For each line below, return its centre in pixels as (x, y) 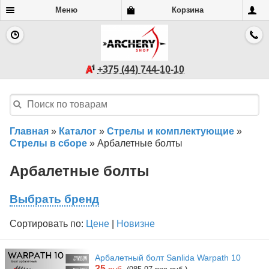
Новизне (136, 223)
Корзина (187, 10)
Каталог (78, 131)
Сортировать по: (47, 223)
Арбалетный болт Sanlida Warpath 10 (168, 258)
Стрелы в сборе (48, 143)
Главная (29, 131)
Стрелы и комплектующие (171, 131)
